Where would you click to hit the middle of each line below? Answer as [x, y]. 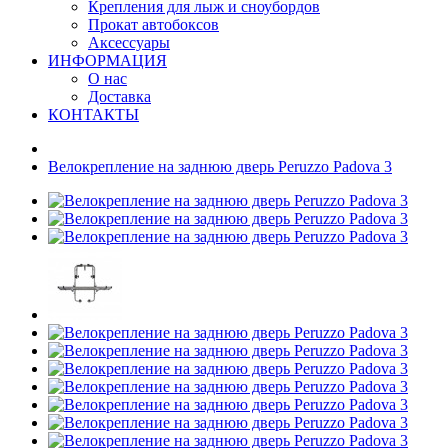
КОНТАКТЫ [93, 114]
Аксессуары [129, 42]
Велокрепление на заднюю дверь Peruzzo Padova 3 [220, 166]
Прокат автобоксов [153, 24]
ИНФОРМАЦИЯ [107, 60]
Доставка [119, 96]
